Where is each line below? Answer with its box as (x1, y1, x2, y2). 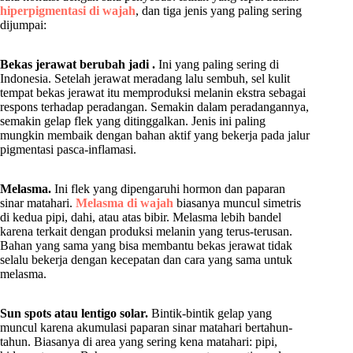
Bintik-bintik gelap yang (148, 307, 272, 321)
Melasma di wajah (76, 196, 173, 210)
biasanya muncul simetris (173, 196, 301, 210)
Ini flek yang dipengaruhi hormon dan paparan (51, 182, 285, 196)
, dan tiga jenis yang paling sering (136, 4, 302, 18)
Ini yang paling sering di (155, 58, 279, 72)
